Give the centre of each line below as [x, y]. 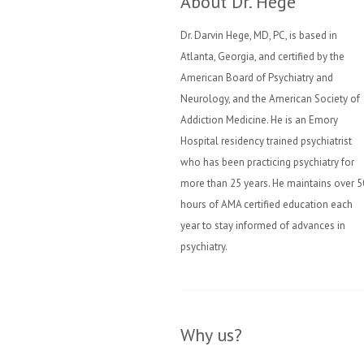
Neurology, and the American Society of [270, 99]
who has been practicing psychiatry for [267, 162]
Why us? [211, 335]
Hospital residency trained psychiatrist [266, 141]
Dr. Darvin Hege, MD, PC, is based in [259, 35]
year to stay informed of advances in [263, 225]
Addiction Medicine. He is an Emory [259, 120]
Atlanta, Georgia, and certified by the [262, 56]
